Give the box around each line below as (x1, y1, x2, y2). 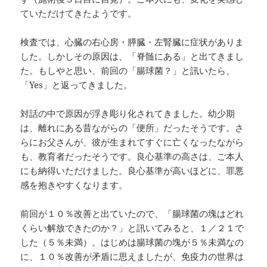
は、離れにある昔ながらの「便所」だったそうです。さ (20, 121, 244, 133)
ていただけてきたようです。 (20, 7, 137, 19)
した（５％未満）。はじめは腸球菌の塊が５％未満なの (20, 235, 244, 248)
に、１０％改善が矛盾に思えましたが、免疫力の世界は (20, 250, 244, 262)
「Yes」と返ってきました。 (20, 78, 133, 91)
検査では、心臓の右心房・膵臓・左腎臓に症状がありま (20, 35, 244, 48)
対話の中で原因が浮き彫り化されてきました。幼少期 (20, 107, 235, 119)
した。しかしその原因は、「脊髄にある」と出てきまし (20, 49, 244, 62)
